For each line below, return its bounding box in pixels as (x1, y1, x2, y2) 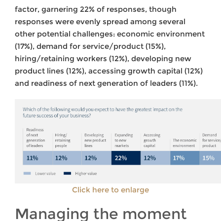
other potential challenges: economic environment (15, 29, 205, 38)
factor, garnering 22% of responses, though (15, 4, 177, 14)
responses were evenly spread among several (15, 16, 185, 26)
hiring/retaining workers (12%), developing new (15, 53, 191, 63)
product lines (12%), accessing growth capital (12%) (15, 66, 203, 75)
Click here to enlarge (72, 184, 149, 194)
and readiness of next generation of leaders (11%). (15, 78, 198, 88)
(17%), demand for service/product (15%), (15, 41, 166, 51)
